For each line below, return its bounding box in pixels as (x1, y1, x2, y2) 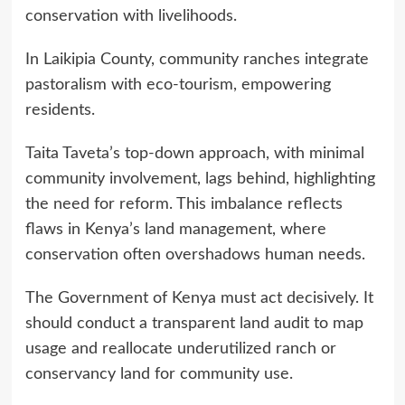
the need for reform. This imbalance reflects (24, 195, 343, 212)
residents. (24, 101, 99, 118)
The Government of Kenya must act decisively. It (24, 289, 373, 306)
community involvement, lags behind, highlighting (24, 170, 375, 187)
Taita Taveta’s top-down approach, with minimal (24, 145, 364, 162)
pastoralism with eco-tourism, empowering (24, 76, 331, 93)
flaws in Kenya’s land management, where (24, 221, 326, 238)
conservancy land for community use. (24, 365, 293, 382)
